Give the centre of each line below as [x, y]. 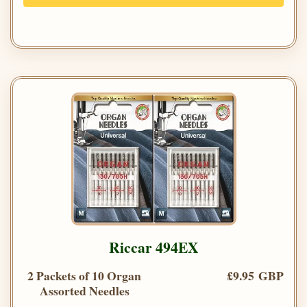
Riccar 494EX [153, 247]
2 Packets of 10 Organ [84, 275]
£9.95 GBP [255, 275]
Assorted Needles [84, 290]
